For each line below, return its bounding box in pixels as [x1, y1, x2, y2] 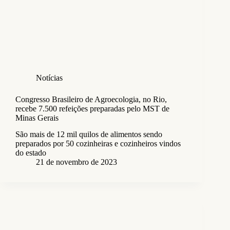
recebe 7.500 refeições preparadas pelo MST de [15, 104, 169, 113]
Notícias [36, 73, 63, 82]
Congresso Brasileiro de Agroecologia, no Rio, [15, 94, 167, 104]
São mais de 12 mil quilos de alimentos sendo [15, 130, 162, 139]
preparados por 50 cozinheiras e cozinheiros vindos [15, 139, 181, 148]
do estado [15, 148, 46, 158]
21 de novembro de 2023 [36, 158, 117, 167]
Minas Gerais [15, 113, 59, 122]
